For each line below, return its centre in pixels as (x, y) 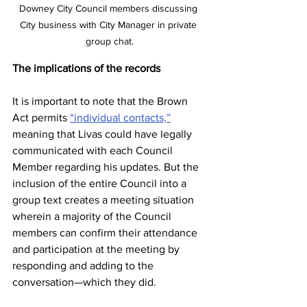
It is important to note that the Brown (101, 101)
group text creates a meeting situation (105, 199)
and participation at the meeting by (97, 249)
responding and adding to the (84, 265)
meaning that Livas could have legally (103, 134)
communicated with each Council (94, 150)
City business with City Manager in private (110, 24)
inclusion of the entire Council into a (101, 183)
